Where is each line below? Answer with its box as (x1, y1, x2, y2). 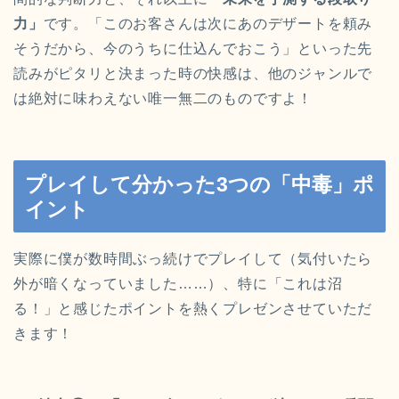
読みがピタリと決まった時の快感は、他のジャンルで (13, 66, 373, 82)
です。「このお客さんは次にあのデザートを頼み (43, 16, 373, 32)
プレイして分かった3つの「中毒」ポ (25, 172, 374, 196)
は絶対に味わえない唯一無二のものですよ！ (13, 91, 313, 107)
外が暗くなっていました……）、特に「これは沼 (13, 275, 343, 291)
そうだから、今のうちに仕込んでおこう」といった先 (13, 41, 373, 57)
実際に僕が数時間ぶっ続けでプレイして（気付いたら (13, 250, 373, 266)
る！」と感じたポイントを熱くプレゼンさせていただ (13, 300, 373, 316)
